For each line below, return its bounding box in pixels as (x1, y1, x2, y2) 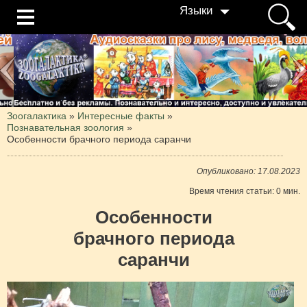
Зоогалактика (7, 110, 66, 121)
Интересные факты (77, 110, 164, 121)
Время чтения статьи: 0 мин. (189, 186, 300, 195)
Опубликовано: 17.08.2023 (197, 167, 300, 175)
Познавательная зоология (7, 121, 124, 133)
